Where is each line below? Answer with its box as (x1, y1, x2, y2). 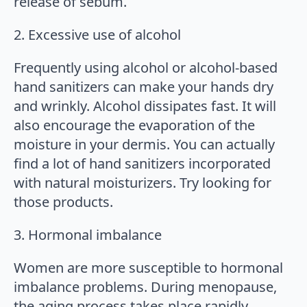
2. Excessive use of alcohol (14, 25, 181, 44)
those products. (14, 192, 113, 211)
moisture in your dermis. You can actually (14, 134, 275, 153)
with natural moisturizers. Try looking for (14, 173, 271, 192)
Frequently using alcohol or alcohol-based (14, 58, 278, 77)
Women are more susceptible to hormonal (14, 258, 283, 277)
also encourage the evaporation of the (14, 115, 255, 134)
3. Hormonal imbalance (14, 225, 162, 244)
